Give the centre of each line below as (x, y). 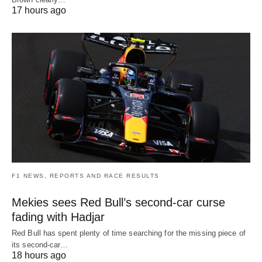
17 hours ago (39, 11)
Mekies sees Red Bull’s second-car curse (118, 202)
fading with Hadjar (58, 217)
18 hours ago (39, 255)
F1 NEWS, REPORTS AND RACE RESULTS (86, 175)
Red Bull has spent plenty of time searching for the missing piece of (129, 233)
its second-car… (40, 244)
